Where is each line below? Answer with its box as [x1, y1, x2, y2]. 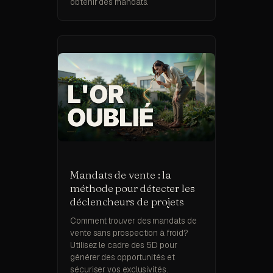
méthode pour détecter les [70, 182, 195, 195]
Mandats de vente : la [70, 168, 172, 182]
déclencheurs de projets [70, 195, 185, 208]
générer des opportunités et [70, 252, 175, 263]
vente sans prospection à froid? [70, 227, 188, 239]
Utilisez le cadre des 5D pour [70, 239, 177, 251]
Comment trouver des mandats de [70, 215, 197, 227]
